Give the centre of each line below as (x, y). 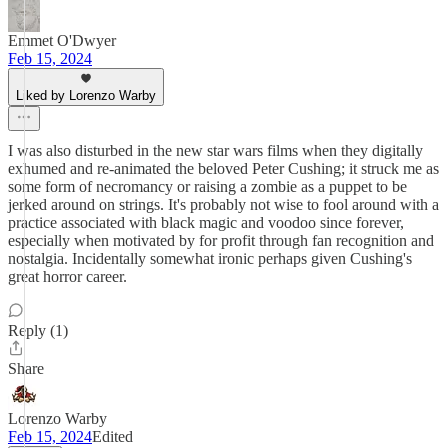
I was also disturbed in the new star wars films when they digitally (215, 150)
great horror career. (67, 276)
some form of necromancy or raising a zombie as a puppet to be (207, 186)
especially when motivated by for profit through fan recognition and (221, 240)
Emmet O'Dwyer (62, 40)
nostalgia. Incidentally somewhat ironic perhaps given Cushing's (210, 258)
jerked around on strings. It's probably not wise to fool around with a (223, 204)
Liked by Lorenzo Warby (86, 95)
